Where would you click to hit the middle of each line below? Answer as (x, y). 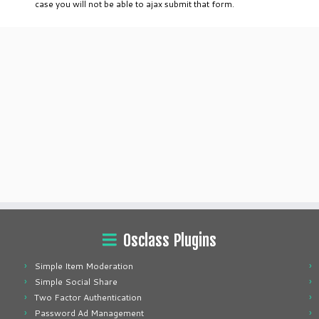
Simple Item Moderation (84, 266)
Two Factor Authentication (88, 297)
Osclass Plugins (170, 240)
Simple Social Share (76, 282)
